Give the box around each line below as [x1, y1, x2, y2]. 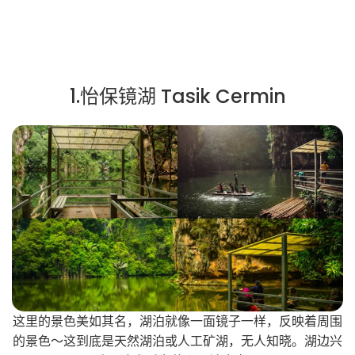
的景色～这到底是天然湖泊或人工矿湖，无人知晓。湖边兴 [13, 332, 342, 351]
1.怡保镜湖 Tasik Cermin [69, 83, 286, 109]
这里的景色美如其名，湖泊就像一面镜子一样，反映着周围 [13, 312, 342, 331]
